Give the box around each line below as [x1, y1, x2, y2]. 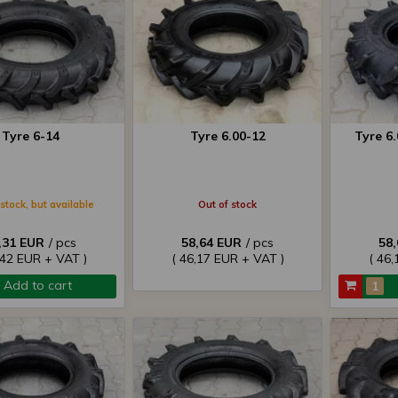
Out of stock [198, 198, 257, 211]
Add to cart [4, 277, 72, 293]
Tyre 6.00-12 [189, 128, 266, 144]
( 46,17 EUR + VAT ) [171, 251, 284, 267]
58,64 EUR [181, 235, 242, 251]
